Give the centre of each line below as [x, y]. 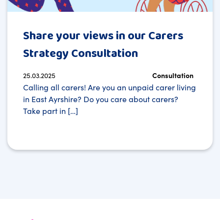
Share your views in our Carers [103, 36]
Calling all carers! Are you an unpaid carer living [110, 87]
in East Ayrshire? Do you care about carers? [102, 99]
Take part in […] [51, 111]
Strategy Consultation [81, 54]
